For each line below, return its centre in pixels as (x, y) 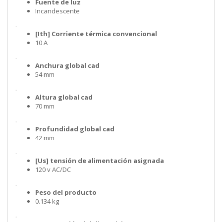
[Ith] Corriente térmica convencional (96, 34)
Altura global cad (64, 97)
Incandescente (57, 11)
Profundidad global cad (75, 129)
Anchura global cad (67, 66)
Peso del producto (66, 193)
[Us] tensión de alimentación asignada (100, 161)
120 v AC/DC (53, 170)
